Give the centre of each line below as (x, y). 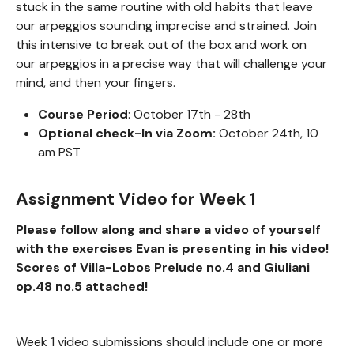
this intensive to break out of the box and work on (161, 44)
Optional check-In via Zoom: (127, 133)
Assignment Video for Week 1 (136, 198)
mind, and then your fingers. (96, 82)
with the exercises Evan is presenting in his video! (172, 248)
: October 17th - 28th (189, 114)
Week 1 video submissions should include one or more (169, 341)
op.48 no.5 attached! (82, 286)
